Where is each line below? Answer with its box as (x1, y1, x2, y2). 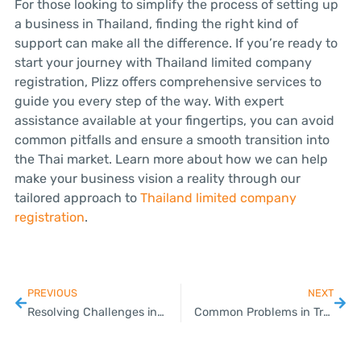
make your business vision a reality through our (14, 170, 301, 186)
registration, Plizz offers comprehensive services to (14, 73, 322, 89)
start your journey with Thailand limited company (14, 54, 312, 70)
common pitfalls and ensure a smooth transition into (14, 131, 330, 147)
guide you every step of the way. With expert (14, 93, 284, 109)
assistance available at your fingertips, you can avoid (14, 112, 334, 128)
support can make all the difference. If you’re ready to (14, 35, 338, 51)
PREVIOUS (27, 287, 77, 300)
